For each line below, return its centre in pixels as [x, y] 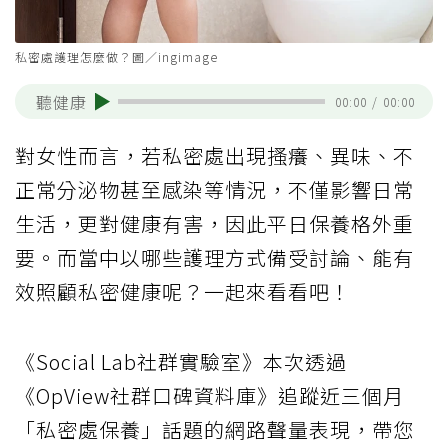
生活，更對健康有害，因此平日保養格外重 [214, 224]
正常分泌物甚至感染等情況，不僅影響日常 [214, 190]
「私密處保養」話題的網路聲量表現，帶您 [214, 430]
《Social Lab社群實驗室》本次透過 [181, 362]
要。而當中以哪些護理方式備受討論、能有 [214, 258]
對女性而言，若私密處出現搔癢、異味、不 [214, 156]
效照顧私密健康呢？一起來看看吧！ [183, 292]
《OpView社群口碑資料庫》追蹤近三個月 [209, 396]
